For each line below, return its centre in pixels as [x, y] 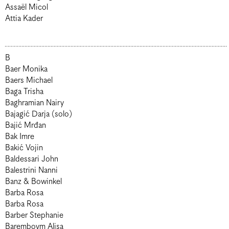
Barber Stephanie [34, 215]
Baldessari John [32, 159]
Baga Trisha [24, 92]
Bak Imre [20, 137]
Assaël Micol [27, 7]
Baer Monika [26, 69]
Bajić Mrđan [26, 125]
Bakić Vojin [24, 148]
